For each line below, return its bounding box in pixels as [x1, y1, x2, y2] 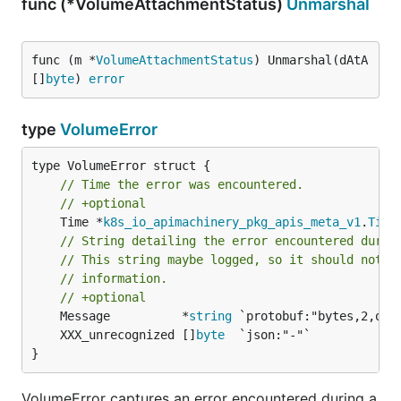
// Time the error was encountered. [60, 177, 303, 192]
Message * [60, 309, 189, 323]
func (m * [31, 53, 96, 67]
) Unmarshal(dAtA [253, 53, 368, 67]
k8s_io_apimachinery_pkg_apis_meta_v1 [103, 215, 361, 229]
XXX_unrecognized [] [60, 328, 196, 342]
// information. [60, 271, 167, 286]
